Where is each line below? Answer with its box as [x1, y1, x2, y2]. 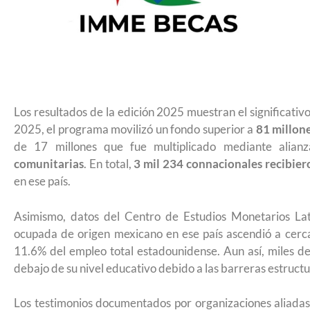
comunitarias [14, 156, 84, 171]
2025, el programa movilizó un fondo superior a [14, 122, 256, 136]
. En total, [84, 156, 134, 171]
